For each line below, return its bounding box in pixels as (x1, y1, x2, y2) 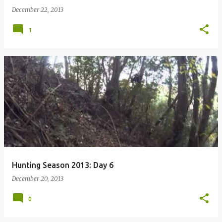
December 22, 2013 (12, 6, 63, 13)
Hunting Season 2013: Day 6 (12, 161, 113, 169)
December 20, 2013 (12, 175, 63, 182)
